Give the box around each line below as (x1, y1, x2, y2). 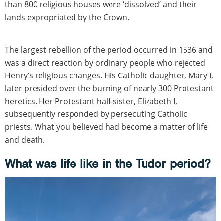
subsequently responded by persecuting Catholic (5, 108, 187, 119)
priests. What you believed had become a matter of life (5, 121, 208, 132)
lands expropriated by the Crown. (5, 11, 129, 23)
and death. (5, 134, 45, 145)
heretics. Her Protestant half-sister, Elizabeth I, (5, 95, 177, 107)
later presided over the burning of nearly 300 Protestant (5, 82, 214, 94)
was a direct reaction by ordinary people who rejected (5, 57, 205, 68)
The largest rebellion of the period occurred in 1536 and (5, 44, 213, 55)
